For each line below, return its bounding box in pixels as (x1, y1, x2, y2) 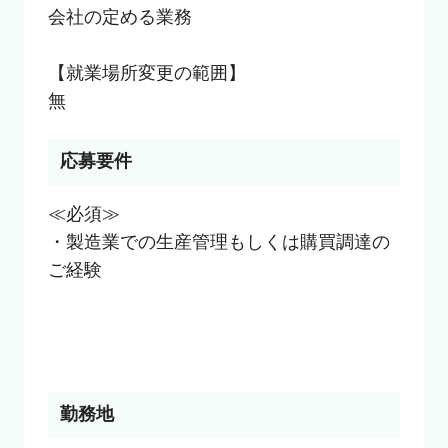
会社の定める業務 (47, 7, 192, 28)
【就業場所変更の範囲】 (47, 63, 246, 84)
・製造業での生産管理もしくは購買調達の (47, 232, 390, 253)
